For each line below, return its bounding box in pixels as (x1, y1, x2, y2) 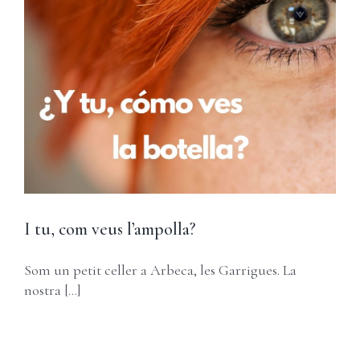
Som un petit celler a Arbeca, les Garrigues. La (24, 260, 297, 279)
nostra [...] (24, 280, 81, 299)
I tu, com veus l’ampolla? (24, 218, 195, 239)
